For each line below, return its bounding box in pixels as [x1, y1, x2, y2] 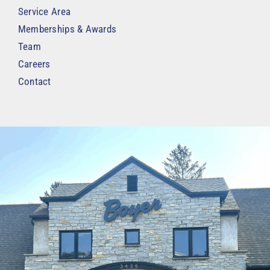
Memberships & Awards [17, 23, 117, 36]
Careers [17, 58, 51, 71]
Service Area [17, 5, 71, 18]
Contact [17, 75, 51, 88]
